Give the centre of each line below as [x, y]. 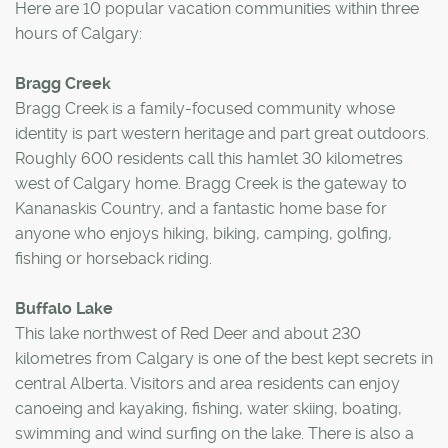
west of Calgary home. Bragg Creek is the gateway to [211, 183]
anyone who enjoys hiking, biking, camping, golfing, [203, 233]
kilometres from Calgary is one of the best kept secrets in [224, 358]
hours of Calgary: [78, 33]
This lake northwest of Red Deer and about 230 [188, 333]
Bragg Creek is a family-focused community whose [205, 108]
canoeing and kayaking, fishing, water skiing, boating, [208, 408]
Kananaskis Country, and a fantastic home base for [201, 208]
